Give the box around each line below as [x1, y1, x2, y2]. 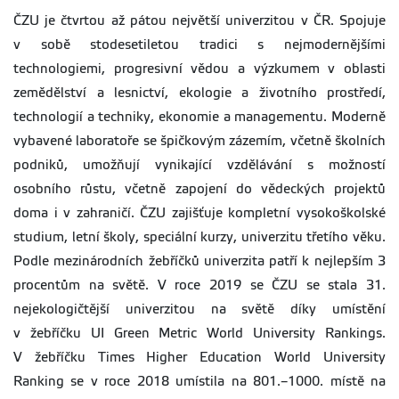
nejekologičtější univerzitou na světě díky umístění [13, 302, 386, 317]
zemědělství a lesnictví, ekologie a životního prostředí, [13, 85, 386, 101]
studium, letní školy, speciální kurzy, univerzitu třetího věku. [13, 230, 386, 245]
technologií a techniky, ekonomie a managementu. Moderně [13, 110, 386, 125]
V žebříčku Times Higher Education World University [13, 350, 386, 365]
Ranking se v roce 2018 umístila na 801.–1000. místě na [13, 374, 386, 389]
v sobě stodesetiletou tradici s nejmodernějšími [13, 37, 386, 53]
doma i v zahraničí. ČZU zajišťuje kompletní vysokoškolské [13, 206, 386, 221]
